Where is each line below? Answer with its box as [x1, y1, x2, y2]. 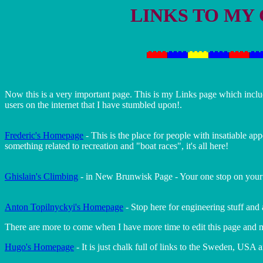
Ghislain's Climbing [5, 171, 78, 181]
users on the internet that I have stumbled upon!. [5, 100, 182, 110]
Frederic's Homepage [5, 130, 83, 140]
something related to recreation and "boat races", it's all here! [5, 141, 228, 151]
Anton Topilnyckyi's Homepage [5, 202, 123, 212]
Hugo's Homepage [5, 242, 74, 252]
